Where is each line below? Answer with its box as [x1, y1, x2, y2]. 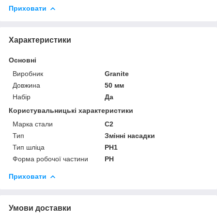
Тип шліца [13, 143, 45, 151]
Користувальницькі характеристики [9, 106, 133, 114]
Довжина [13, 81, 40, 89]
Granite [105, 69, 129, 77]
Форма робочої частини [13, 155, 88, 163]
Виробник [13, 69, 43, 77]
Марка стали [13, 120, 53, 128]
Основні [9, 56, 36, 64]
